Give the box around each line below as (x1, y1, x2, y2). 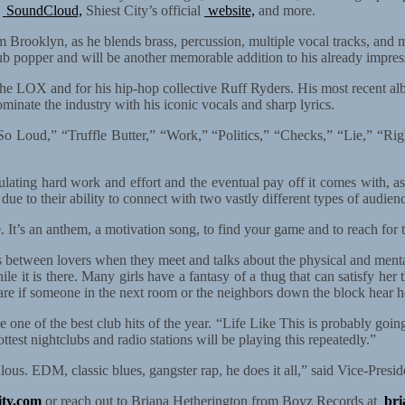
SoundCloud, (3, 2, 82, 18)
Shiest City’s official (82, 2, 204, 18)
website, (204, 2, 255, 18)
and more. (255, 2, 316, 18)
